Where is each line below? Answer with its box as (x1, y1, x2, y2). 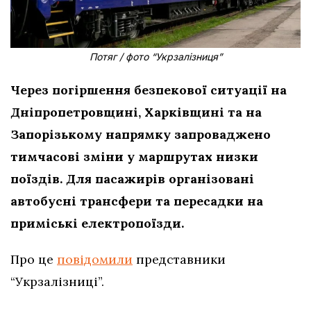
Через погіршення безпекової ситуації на (10, 82, 287, 99)
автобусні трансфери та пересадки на (10, 193, 263, 210)
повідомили (57, 251, 133, 268)
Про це (10, 251, 57, 268)
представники (133, 251, 226, 268)
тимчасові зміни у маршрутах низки (10, 149, 258, 165)
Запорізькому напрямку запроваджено (10, 126, 271, 143)
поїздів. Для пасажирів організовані (10, 171, 254, 187)
